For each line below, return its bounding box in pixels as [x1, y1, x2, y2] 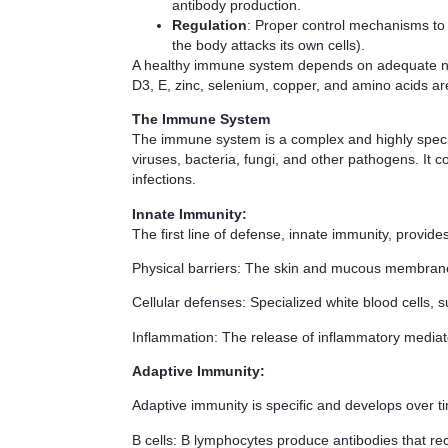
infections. [132, 171, 196, 188]
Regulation [172, 16, 247, 33]
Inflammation [132, 328, 214, 345]
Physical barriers [132, 259, 237, 276]
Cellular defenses [132, 294, 242, 311]
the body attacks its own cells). [172, 36, 365, 53]
